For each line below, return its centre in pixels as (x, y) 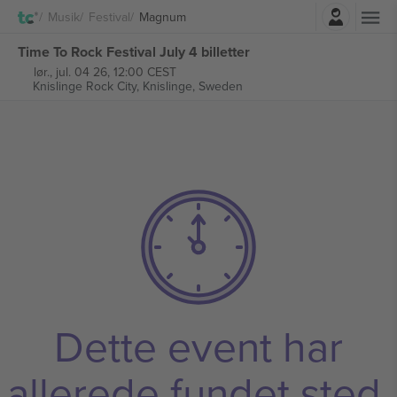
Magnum (163, 16)
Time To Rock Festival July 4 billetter (134, 51)
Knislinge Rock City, (87, 86)
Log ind (247, 12)
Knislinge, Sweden (192, 86)
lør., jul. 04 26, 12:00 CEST (105, 72)
